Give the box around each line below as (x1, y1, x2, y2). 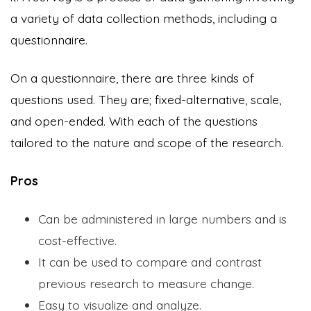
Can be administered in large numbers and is (38, 210, 287, 226)
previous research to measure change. (38, 275, 254, 291)
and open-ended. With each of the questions (10, 112, 258, 128)
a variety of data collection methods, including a (10, 10, 277, 26)
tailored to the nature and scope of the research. (10, 134, 283, 150)
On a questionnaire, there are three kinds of (10, 69, 254, 85)
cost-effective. (38, 232, 117, 248)
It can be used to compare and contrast (38, 253, 262, 269)
